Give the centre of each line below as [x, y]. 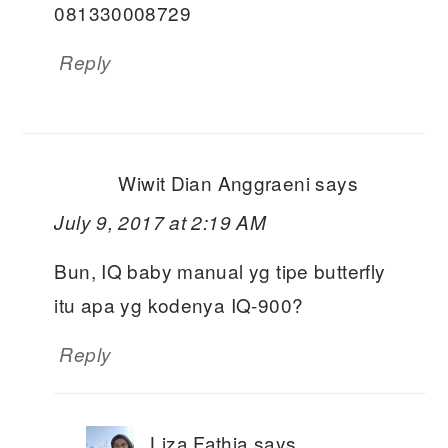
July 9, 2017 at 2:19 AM [160, 222]
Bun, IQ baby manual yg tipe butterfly [220, 271]
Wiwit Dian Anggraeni [214, 183]
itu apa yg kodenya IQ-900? [179, 305]
